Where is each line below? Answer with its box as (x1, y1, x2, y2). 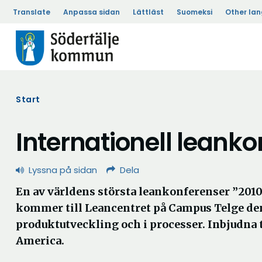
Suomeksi (177, 7, 212, 17)
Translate (13, 7, 50, 17)
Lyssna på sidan (29, 164, 97, 176)
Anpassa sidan (63, 7, 120, 17)
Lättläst (133, 7, 164, 17)
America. (16, 234, 64, 247)
